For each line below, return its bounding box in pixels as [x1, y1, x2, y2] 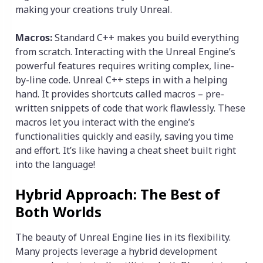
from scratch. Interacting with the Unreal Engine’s [15, 45, 235, 59]
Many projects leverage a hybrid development [15, 245, 217, 258]
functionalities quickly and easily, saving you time [15, 130, 234, 143]
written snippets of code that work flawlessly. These [15, 102, 245, 115]
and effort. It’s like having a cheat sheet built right [15, 144, 236, 157]
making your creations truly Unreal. [15, 3, 172, 16]
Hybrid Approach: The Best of [15, 184, 220, 204]
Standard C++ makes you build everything [52, 31, 239, 45]
